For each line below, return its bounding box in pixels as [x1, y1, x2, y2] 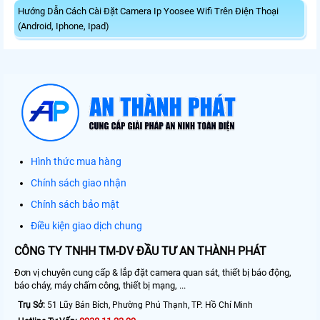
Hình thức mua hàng [31, 156, 121, 168]
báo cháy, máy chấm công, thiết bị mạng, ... [14, 280, 186, 291]
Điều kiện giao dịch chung [31, 220, 142, 232]
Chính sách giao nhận [31, 177, 126, 189]
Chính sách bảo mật [31, 199, 119, 211]
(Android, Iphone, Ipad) [18, 21, 109, 32]
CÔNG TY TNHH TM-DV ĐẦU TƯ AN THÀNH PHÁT [14, 244, 266, 259]
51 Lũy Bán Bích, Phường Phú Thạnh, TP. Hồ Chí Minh [45, 300, 253, 311]
